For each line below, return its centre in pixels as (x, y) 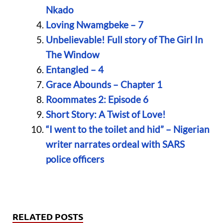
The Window (72, 55)
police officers (75, 159)
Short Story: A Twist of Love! (106, 114)
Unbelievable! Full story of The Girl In (124, 40)
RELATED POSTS (48, 216)
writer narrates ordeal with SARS (115, 144)
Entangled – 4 (74, 70)
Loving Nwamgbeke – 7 (94, 25)
